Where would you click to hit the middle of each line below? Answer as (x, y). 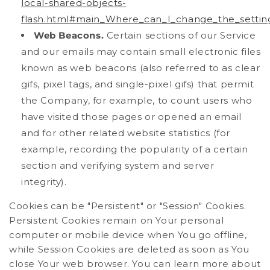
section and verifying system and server (118, 166)
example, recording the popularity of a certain (135, 149)
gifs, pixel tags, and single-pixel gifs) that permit (138, 84)
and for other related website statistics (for (126, 133)
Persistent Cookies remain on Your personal (117, 221)
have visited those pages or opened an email (131, 117)
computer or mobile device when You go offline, (128, 235)
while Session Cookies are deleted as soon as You (129, 250)
